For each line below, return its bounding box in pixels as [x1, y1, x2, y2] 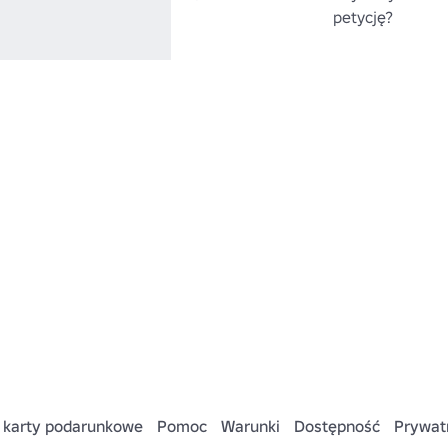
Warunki [221, 416, 280, 436]
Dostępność [294, 416, 380, 436]
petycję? [333, 7, 393, 27]
